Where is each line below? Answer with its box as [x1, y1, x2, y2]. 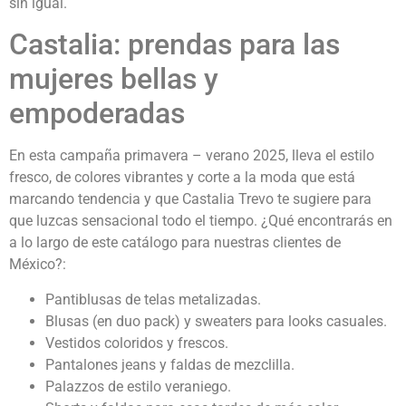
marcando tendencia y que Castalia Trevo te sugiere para [9, 190, 372, 208]
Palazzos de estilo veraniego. [45, 377, 231, 395]
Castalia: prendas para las [9, 27, 340, 63]
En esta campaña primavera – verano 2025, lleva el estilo [9, 147, 374, 165]
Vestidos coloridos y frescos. [45, 333, 228, 352]
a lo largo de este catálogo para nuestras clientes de [9, 234, 341, 252]
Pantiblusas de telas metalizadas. [45, 290, 261, 308]
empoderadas [9, 96, 185, 131]
